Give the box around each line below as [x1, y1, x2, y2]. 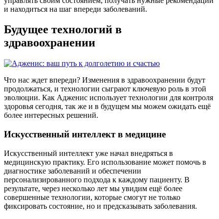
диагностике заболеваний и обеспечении [4, 166, 141, 175]
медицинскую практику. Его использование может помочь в [4, 157, 206, 166]
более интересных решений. [4, 111, 98, 120]
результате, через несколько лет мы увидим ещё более [4, 184, 182, 193]
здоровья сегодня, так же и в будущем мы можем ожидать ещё [4, 102, 211, 111]
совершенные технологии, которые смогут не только [4, 193, 180, 201]
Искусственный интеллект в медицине [4, 129, 166, 140]
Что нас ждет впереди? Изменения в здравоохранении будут [4, 76, 205, 85]
